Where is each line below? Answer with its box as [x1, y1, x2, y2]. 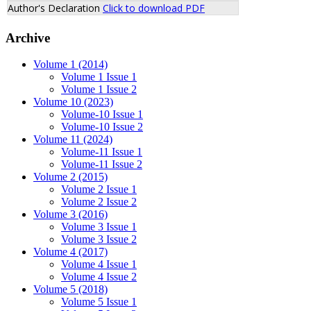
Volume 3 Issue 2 [61, 233, 137, 246]
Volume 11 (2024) [33, 133, 112, 146]
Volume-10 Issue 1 [61, 108, 143, 121]
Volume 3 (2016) [33, 208, 108, 221]
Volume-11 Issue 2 [61, 158, 142, 171]
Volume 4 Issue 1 [61, 258, 137, 271]
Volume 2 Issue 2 [61, 196, 137, 208]
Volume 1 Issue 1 [61, 71, 137, 83]
